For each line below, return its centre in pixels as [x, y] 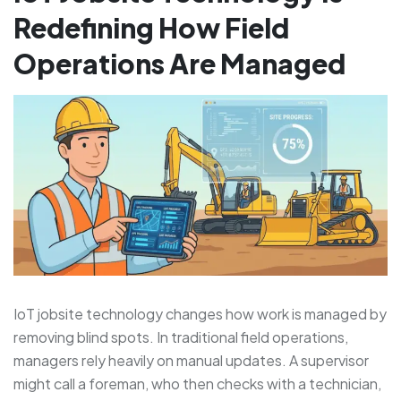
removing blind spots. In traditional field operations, [181, 337]
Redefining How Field [151, 28]
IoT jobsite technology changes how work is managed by [200, 313]
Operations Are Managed [179, 64]
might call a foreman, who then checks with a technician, [197, 383]
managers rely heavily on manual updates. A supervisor [191, 360]
